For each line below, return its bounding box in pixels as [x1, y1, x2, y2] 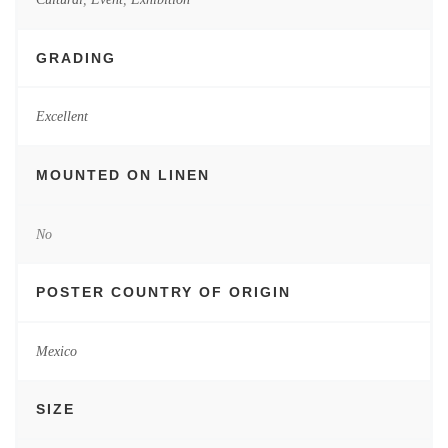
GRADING [35, 49, 116, 66]
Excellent [35, 108, 88, 125]
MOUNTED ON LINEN [35, 166, 210, 183]
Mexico [35, 342, 77, 359]
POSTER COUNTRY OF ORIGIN [35, 284, 291, 301]
